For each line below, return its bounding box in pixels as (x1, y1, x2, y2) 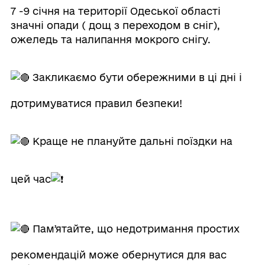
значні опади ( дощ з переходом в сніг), (10, 20, 220, 31)
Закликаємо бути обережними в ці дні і (29, 72, 242, 83)
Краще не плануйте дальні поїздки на (29, 135, 232, 147)
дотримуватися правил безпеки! (10, 98, 182, 109)
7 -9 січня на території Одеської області (10, 5, 221, 17)
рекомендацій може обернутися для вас (10, 249, 227, 261)
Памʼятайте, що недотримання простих (29, 223, 240, 235)
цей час (10, 173, 51, 185)
